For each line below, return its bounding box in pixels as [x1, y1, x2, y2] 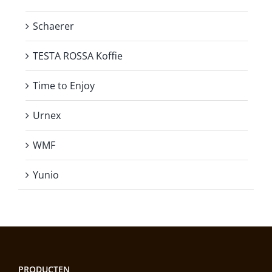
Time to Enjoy [33, 78, 95, 92]
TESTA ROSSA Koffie [33, 49, 123, 63]
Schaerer [33, 19, 74, 33]
